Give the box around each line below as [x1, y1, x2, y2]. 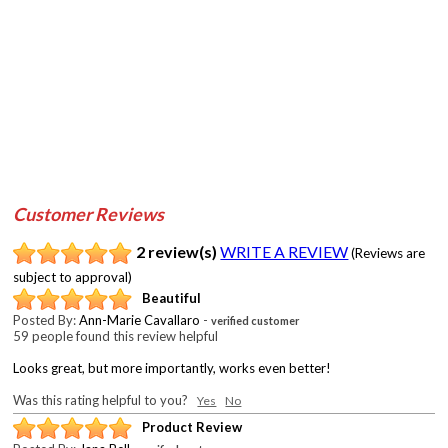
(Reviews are [351, 244, 426, 261]
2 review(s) [136, 241, 218, 261]
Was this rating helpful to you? [13, 391, 198, 408]
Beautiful [142, 290, 202, 307]
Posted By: [13, 311, 80, 328]
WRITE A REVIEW [220, 241, 349, 261]
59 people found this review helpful [13, 327, 219, 344]
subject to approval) [13, 268, 133, 285]
